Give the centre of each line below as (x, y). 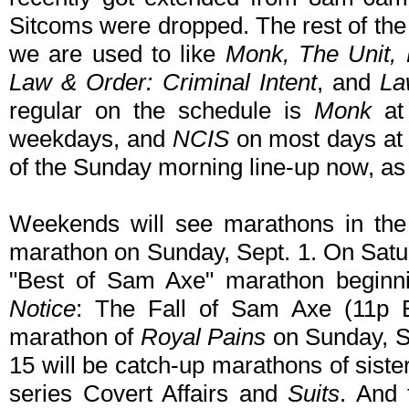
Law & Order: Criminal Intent (163, 83)
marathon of (72, 337)
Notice (42, 309)
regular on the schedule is (162, 111)
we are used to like (117, 54)
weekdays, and (91, 139)
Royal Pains (203, 337)
